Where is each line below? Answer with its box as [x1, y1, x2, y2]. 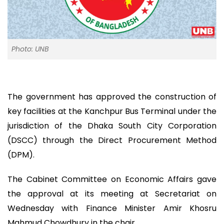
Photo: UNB [11, 43, 49, 54]
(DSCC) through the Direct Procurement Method [7, 134, 216, 146]
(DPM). [7, 148, 34, 160]
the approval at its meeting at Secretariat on [7, 187, 216, 199]
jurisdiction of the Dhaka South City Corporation [7, 119, 216, 131]
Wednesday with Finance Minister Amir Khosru [7, 202, 216, 214]
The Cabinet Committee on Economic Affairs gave [7, 173, 216, 185]
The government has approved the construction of [7, 90, 216, 102]
